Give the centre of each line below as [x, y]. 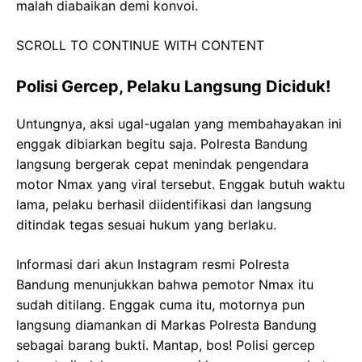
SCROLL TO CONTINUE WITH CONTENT [140, 45]
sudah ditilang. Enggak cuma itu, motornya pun [160, 304]
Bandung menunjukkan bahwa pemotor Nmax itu [165, 284]
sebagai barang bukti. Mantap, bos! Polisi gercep [166, 345]
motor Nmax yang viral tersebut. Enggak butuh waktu [181, 184]
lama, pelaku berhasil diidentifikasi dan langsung [164, 204]
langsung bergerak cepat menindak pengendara [162, 164]
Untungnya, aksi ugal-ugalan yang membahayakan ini [179, 123]
